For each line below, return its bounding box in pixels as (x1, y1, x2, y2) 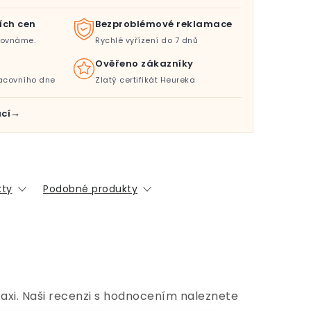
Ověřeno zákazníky (95, 57, 194, 70)
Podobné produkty (43, 182, 137, 196)
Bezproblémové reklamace (95, 17, 233, 31)
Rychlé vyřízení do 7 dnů (95, 35, 199, 46)
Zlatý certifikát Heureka (95, 74, 196, 85)
